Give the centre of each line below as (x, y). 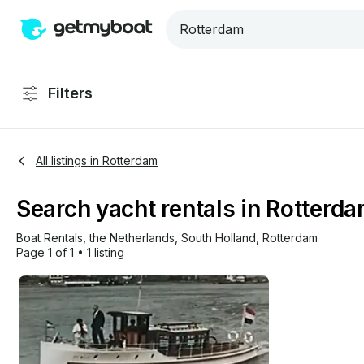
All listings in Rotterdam (97, 160)
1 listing (106, 252)
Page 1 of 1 (45, 252)
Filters (70, 93)
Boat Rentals (50, 238)
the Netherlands (132, 238)
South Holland (219, 238)
